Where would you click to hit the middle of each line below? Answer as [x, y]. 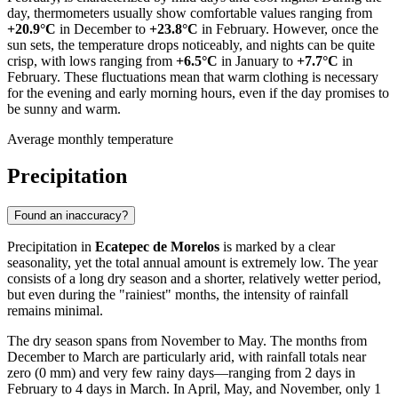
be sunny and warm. [64, 108]
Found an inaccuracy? [71, 216]
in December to [103, 28]
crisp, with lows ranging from [92, 60]
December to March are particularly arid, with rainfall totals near [187, 357]
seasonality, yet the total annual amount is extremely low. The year [192, 263]
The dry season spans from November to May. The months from [187, 341]
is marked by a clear [277, 247]
